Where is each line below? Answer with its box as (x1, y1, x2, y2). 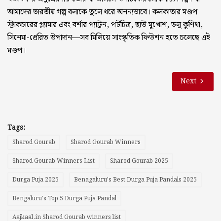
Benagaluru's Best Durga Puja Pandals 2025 (74, 175, 197, 184)
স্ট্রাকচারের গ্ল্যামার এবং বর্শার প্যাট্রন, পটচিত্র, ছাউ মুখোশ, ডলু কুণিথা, (7, 18, 203, 31)
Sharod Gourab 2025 (110, 156, 168, 166)
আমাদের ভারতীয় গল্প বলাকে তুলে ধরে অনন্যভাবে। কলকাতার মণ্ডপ (7, 5, 197, 18)
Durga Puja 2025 (12, 175, 59, 184)
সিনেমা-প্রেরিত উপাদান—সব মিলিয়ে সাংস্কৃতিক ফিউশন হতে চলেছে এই (7, 31, 210, 44)
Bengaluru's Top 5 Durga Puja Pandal (12, 193, 116, 203)
